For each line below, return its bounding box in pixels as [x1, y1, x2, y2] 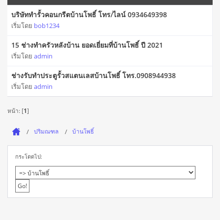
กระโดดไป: [15, 153, 42, 161]
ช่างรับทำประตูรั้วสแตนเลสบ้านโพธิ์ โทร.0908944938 [11, 71, 176, 81]
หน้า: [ [7, 107, 24, 115]
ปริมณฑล [34, 127, 58, 136]
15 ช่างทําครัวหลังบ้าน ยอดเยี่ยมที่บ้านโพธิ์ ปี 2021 [11, 40, 163, 50]
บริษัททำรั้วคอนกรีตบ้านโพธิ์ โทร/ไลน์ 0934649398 [11, 10, 167, 20]
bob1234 [34, 21, 59, 30]
